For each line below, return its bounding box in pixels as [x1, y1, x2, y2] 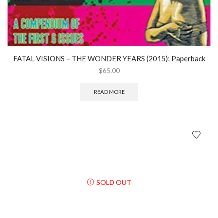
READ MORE [93, 89, 125, 95]
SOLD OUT [96, 178, 131, 186]
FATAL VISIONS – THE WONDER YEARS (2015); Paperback [13, 54, 205, 63]
